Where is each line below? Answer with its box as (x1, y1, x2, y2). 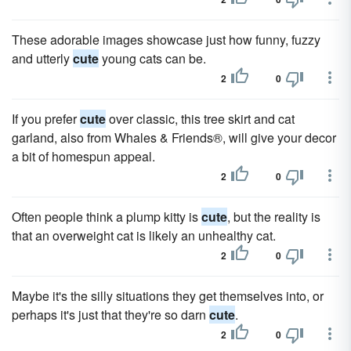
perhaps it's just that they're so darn (12, 306, 209, 324)
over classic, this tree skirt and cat (106, 110, 295, 128)
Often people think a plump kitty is (12, 208, 201, 226)
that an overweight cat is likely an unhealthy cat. (12, 226, 276, 244)
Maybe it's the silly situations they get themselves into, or (12, 287, 324, 305)
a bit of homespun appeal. (12, 147, 155, 165)
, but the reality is (227, 208, 320, 226)
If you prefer (12, 110, 80, 128)
